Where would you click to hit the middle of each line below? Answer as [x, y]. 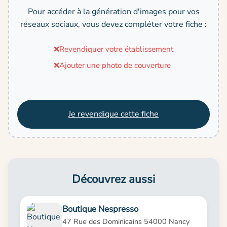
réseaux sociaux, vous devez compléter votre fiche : [113, 24]
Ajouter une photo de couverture [115, 65]
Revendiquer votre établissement [116, 49]
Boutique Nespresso [100, 209]
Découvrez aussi [113, 179]
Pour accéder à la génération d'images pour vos [113, 11]
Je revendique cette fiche [113, 114]
